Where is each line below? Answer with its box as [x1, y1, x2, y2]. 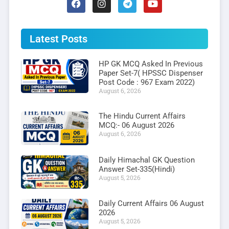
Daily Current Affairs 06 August [98, 199, 204, 209]
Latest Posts [30, 32, 87, 45]
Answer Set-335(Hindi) [98, 164, 175, 174]
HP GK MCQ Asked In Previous [98, 59, 203, 68]
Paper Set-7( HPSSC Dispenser [98, 68, 203, 78]
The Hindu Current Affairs [98, 111, 186, 121]
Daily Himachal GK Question [98, 155, 195, 165]
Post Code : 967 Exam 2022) [98, 77, 195, 87]
